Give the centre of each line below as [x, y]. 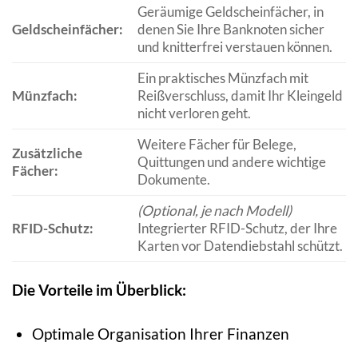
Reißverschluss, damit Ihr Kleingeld [240, 96]
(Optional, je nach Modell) [214, 211]
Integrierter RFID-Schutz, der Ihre [237, 229]
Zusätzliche [47, 153]
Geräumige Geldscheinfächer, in [230, 12]
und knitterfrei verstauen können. [235, 47]
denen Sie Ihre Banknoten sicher [231, 30]
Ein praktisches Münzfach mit [223, 78]
